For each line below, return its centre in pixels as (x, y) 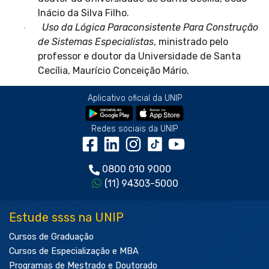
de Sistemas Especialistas (96, 41)
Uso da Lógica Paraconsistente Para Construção (150, 27)
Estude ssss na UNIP (66, 218)
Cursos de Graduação (51, 237)
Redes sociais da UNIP (134, 129)
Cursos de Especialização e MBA (74, 252)
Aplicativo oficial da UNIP (134, 98)
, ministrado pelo (191, 41)
